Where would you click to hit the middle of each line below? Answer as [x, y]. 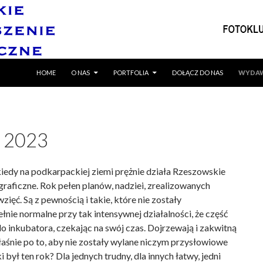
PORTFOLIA [131, 73]
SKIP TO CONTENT [63, 63]
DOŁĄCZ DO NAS [198, 73]
